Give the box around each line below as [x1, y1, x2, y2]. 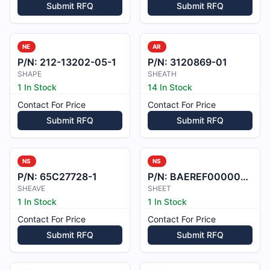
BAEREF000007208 [170, 171, 240, 183]
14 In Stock [148, 82, 192, 92]
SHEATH [148, 69, 177, 78]
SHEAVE [17, 184, 45, 193]
